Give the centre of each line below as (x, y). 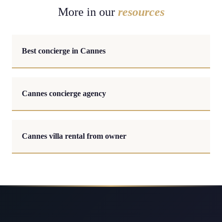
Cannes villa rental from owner (74, 136)
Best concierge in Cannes (64, 51)
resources (141, 12)
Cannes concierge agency (64, 93)
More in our (88, 12)
